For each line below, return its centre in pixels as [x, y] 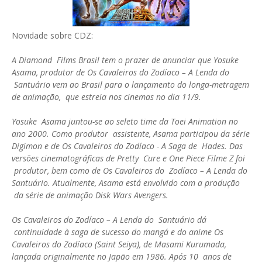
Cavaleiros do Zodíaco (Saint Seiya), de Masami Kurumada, [119, 244]
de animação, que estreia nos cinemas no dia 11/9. [106, 97]
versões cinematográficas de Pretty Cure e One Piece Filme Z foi [128, 158]
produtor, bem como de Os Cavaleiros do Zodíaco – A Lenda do [130, 170]
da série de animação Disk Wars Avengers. [91, 195]
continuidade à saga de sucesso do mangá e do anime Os [118, 232]
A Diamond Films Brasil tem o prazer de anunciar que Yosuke [125, 60]
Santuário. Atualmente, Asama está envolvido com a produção [126, 183]
